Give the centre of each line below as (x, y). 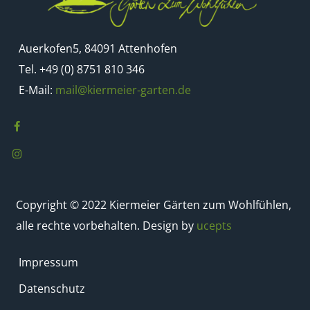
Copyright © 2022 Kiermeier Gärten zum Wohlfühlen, (154, 205)
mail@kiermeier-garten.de (124, 90)
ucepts (215, 226)
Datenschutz (52, 289)
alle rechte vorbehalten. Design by (107, 226)
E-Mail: (37, 90)
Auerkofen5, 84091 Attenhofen (98, 49)
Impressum (49, 263)
